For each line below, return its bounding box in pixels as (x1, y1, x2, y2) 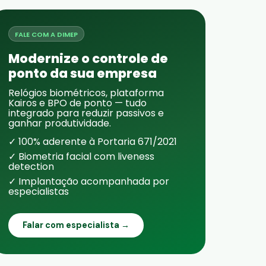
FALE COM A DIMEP (15, 29, 78, 39)
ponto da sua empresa (8, 64, 157, 82)
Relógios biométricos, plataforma (8, 85, 164, 100)
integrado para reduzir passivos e (8, 106, 164, 120)
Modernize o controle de (8, 49, 168, 67)
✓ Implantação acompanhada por (8, 174, 169, 188)
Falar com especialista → (23, 219, 129, 230)
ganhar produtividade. (8, 116, 111, 130)
